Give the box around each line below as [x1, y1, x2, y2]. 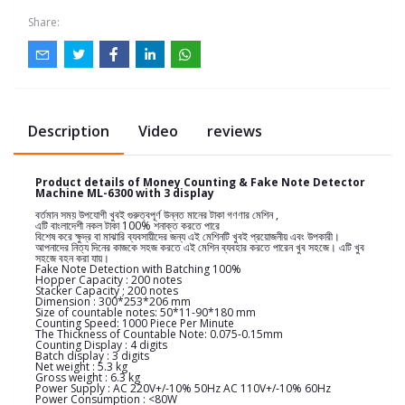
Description [28, 121, 109, 142]
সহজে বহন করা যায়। [35, 250, 109, 267]
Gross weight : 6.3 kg [35, 370, 140, 386]
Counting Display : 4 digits [35, 337, 167, 353]
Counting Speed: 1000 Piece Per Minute [35, 316, 234, 332]
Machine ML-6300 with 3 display [35, 185, 214, 202]
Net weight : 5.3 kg [35, 359, 127, 375]
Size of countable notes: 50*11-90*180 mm [35, 305, 256, 321]
